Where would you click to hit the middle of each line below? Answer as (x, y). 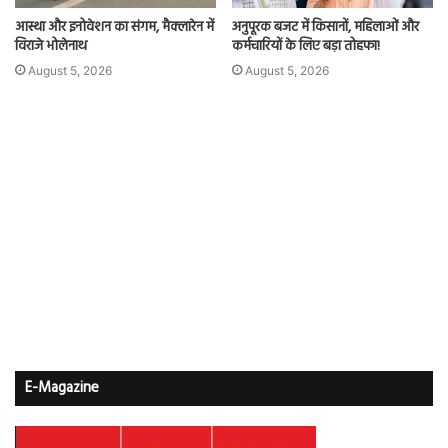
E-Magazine (62, 388)
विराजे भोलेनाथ (51, 47)
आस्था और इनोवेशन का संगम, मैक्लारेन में (114, 28)
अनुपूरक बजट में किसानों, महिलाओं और (325, 28)
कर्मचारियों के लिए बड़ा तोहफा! (306, 47)
